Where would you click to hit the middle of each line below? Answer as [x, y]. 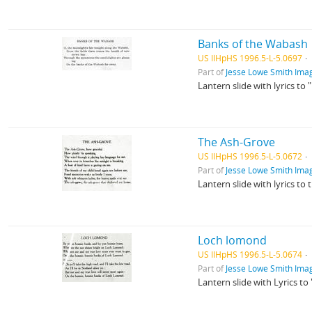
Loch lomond [233, 240]
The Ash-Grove [237, 142]
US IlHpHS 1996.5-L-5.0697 [250, 58]
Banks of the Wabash [253, 44]
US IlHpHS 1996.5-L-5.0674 [250, 254]
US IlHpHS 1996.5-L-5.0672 [250, 156]
